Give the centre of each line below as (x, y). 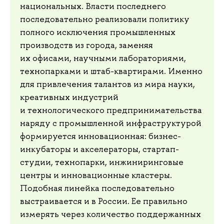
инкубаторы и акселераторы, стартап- (99, 149)
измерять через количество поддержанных (110, 214)
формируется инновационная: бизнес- (100, 136)
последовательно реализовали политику (105, 19)
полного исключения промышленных (98, 32)
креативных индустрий (69, 97)
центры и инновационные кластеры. (96, 175)
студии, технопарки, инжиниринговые (102, 162)
